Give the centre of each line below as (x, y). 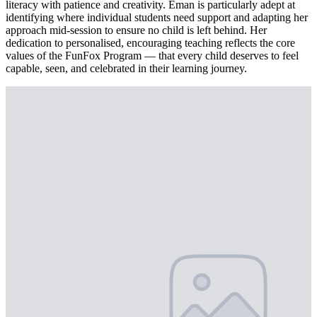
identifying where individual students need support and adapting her (157, 17)
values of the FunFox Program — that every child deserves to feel (152, 55)
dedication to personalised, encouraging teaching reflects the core (150, 42)
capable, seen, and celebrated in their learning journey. (126, 68)
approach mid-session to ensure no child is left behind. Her (136, 30)
